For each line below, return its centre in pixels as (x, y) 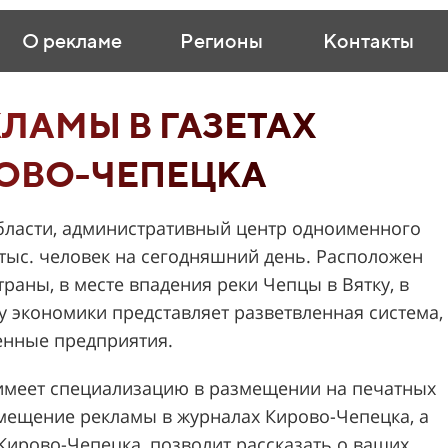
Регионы (221, 40)
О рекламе (71, 40)
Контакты (368, 40)
